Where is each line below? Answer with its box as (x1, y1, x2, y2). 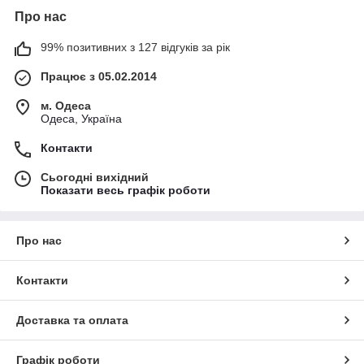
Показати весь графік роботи (41, 183, 210, 197)
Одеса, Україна (41, 111, 122, 125)
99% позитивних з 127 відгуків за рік (41, 40, 230, 54)
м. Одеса (41, 98, 91, 112)
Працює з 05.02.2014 (41, 69, 157, 83)
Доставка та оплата (16, 313, 128, 327)
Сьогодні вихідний (41, 170, 149, 184)
